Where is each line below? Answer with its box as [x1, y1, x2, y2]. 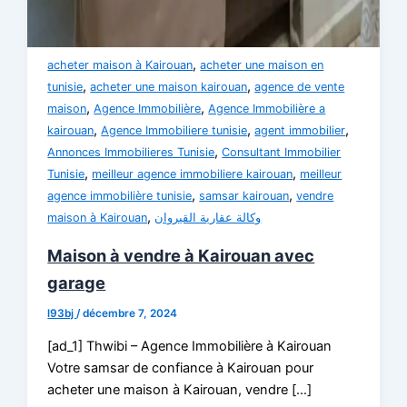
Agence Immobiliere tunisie [101, 124, 248, 138]
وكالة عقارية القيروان [154, 211, 262, 225]
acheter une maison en [200, 58, 324, 73]
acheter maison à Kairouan [47, 58, 194, 73]
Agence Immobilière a [208, 102, 326, 116]
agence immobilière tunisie [47, 189, 193, 203]
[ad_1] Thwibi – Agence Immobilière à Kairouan [47, 337, 333, 354]
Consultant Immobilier [222, 145, 342, 160]
